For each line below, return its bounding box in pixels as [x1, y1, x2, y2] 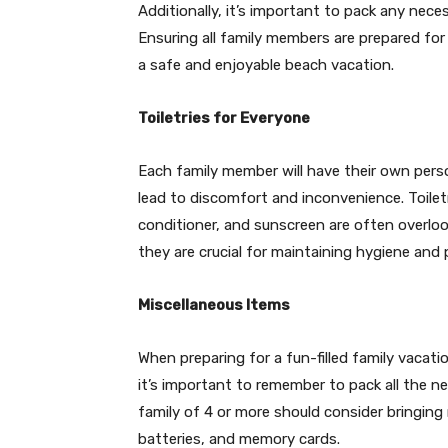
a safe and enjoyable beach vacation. [138, 55, 394, 74]
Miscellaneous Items [138, 295, 290, 314]
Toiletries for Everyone [138, 108, 310, 127]
